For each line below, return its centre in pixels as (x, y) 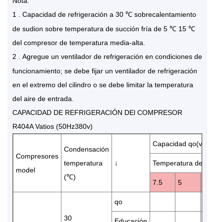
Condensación (86, 149)
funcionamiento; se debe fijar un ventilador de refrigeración (105, 71)
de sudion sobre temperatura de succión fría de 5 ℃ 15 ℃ (104, 28)
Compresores (37, 156)
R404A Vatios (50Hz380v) (53, 126)
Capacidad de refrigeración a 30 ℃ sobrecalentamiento (109, 14)
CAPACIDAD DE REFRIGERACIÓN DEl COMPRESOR (97, 112)
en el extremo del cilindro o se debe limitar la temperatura (103, 84)
